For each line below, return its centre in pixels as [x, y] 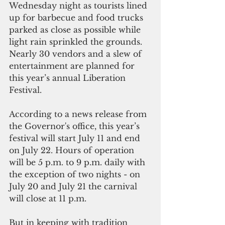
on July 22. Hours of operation [73, 150]
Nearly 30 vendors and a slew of [77, 54]
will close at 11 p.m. [48, 199]
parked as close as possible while [76, 30]
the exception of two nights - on [76, 175]
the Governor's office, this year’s [76, 126]
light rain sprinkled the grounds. [78, 42]
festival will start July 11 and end [76, 138]
